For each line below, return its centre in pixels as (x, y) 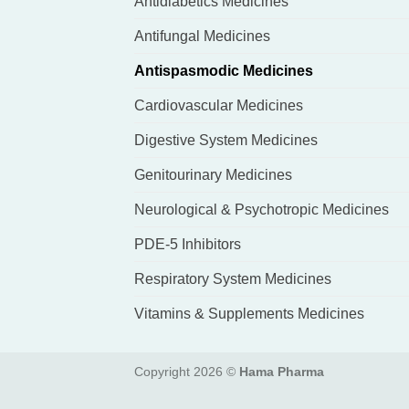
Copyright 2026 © (187, 371)
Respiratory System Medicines (233, 278)
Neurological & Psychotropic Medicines (262, 209)
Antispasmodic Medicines (224, 70)
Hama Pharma (282, 371)
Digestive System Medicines (226, 140)
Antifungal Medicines (202, 36)
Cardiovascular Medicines (219, 105)
